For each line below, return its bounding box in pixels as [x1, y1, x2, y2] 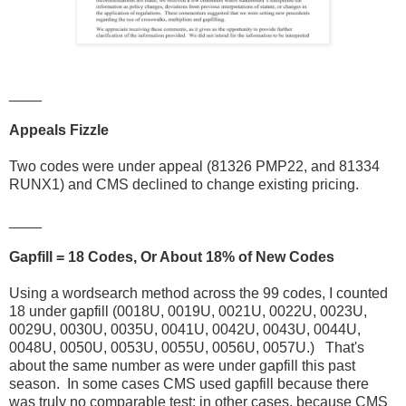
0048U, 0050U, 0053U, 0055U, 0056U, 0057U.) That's [9, 339, 364, 355]
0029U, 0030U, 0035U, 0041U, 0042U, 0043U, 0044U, [9, 321, 361, 337]
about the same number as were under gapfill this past [9, 357, 355, 373]
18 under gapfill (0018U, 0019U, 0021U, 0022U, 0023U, [9, 303, 367, 319]
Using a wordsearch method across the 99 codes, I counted [9, 285, 388, 301]
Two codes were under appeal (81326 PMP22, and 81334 [9, 158, 380, 174]
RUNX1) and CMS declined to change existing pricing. [9, 176, 359, 192]
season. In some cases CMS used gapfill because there [9, 375, 369, 391]
